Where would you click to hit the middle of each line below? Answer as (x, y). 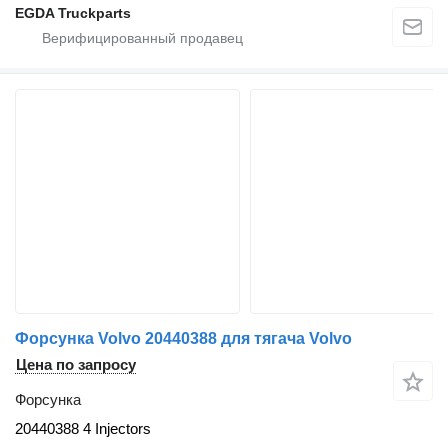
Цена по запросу (76, 365)
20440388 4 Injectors (83, 429)
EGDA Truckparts (73, 13)
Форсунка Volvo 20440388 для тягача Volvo (183, 339)
